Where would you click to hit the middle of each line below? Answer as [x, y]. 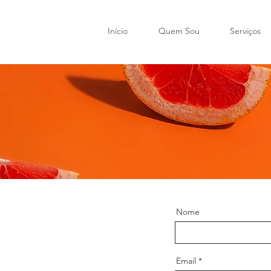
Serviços [245, 31]
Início [117, 31]
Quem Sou [179, 31]
